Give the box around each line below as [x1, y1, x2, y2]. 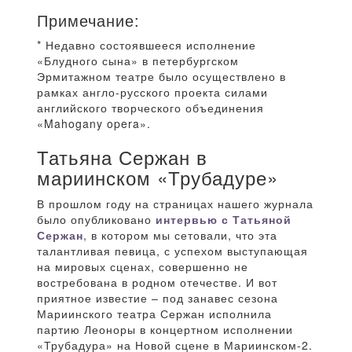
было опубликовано [37, 211, 156, 228]
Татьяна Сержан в [37, 143, 207, 171]
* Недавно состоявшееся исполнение [37, 37, 256, 53]
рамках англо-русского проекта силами [37, 84, 268, 101]
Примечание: [37, 9, 140, 32]
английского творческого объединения [37, 100, 264, 116]
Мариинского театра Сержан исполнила [37, 306, 272, 322]
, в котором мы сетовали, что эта [83, 227, 277, 244]
